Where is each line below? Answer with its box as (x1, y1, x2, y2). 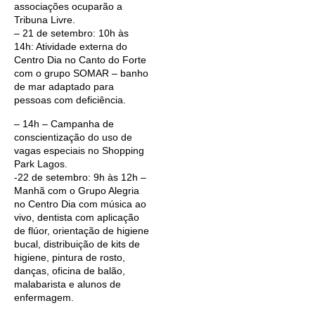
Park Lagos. (14, 157, 67, 169)
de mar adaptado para (14, 81, 114, 93)
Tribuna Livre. (14, 14, 75, 26)
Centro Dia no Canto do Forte (14, 54, 146, 66)
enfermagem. (14, 291, 74, 303)
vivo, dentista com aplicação (14, 211, 139, 223)
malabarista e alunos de (14, 278, 121, 290)
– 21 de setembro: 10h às (14, 27, 129, 39)
